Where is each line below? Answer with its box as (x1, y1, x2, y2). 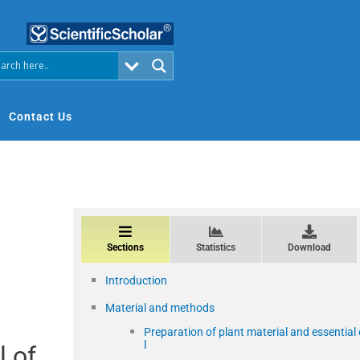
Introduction (105, 273, 167, 287)
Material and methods (105, 301, 215, 314)
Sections (107, 241, 144, 253)
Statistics (196, 241, 235, 253)
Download (288, 241, 331, 253)
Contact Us (9, 109, 72, 123)
